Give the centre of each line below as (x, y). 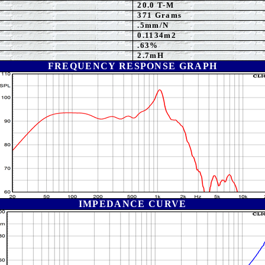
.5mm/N (153, 25)
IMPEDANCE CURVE (132, 204)
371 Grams (160, 15)
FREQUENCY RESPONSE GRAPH (132, 66)
